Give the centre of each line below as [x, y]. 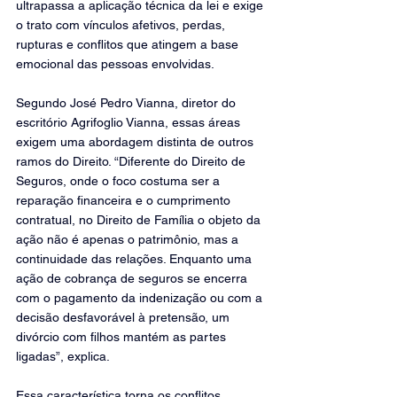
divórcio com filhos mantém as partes [123, 337]
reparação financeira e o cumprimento [125, 200]
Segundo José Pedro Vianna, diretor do [128, 103]
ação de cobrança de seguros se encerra [133, 278]
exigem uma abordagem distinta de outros [136, 142]
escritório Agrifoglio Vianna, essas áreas [130, 122]
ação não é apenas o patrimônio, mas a [129, 239]
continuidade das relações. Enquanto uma [136, 259]
